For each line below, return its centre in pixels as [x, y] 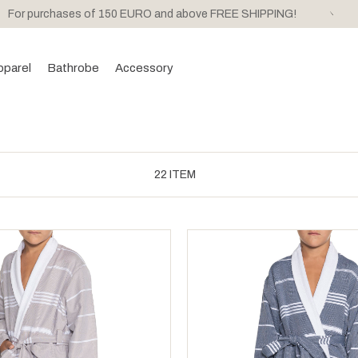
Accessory [144, 68]
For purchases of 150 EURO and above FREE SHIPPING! [151, 14]
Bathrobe [73, 68]
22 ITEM [175, 174]
